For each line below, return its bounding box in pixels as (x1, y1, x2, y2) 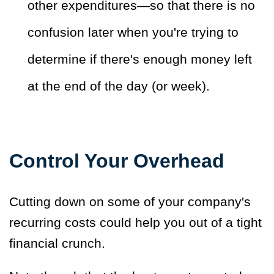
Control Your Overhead (9, 149, 224, 172)
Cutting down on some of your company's (9, 194, 251, 209)
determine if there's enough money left (28, 51, 252, 66)
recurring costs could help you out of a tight (9, 215, 262, 229)
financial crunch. (9, 235, 109, 250)
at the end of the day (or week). (28, 78, 213, 93)
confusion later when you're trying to (28, 24, 239, 39)
